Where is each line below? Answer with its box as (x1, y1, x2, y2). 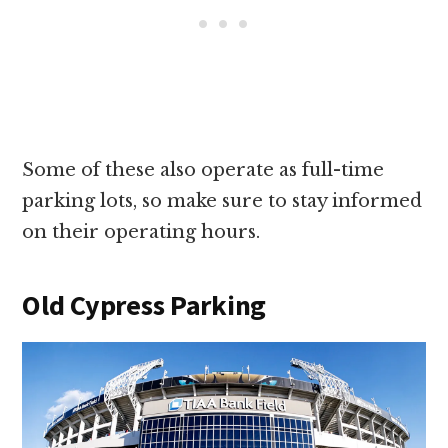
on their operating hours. (22, 221, 266, 244)
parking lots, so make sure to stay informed (22, 190, 423, 213)
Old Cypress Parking (22, 287, 267, 324)
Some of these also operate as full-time (22, 159, 385, 182)
